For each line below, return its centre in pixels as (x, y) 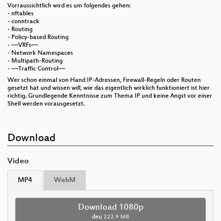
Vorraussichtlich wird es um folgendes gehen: (69, 6)
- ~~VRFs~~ (23, 45)
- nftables (20, 14)
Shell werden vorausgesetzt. (46, 104)
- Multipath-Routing (35, 61)
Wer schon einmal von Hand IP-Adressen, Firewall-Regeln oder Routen (104, 80)
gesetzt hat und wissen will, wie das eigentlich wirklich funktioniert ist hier (109, 88)
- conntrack (23, 21)
